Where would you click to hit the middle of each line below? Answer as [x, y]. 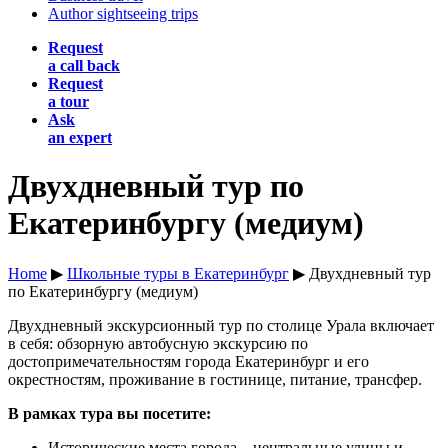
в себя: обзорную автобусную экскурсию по [158, 343]
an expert [80, 137]
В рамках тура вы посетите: [109, 413]
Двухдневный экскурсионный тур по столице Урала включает [221, 325]
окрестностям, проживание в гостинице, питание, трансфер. [215, 379]
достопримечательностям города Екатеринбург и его [188, 361]
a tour [68, 101]
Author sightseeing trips [123, 13]
